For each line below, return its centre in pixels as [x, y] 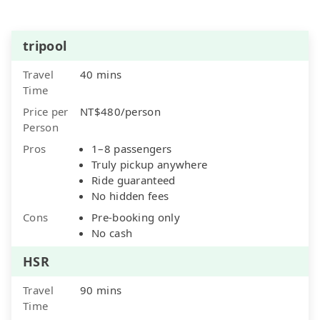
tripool [45, 45]
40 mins [101, 74]
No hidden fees [130, 195]
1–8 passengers [132, 148]
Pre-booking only [136, 217]
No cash [112, 232]
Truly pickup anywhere [150, 164]
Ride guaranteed [134, 180]
